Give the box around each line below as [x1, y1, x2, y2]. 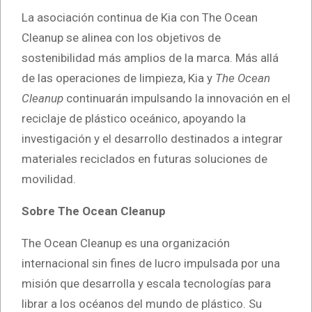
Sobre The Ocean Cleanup [22, 203, 169, 218]
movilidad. [22, 171, 76, 186]
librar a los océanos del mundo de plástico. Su [22, 296, 262, 311]
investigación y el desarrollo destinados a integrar [22, 131, 283, 146]
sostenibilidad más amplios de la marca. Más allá [22, 50, 279, 65]
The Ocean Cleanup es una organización [22, 235, 230, 250]
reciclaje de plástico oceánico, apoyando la [22, 111, 246, 125]
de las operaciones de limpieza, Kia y [22, 70, 215, 85]
